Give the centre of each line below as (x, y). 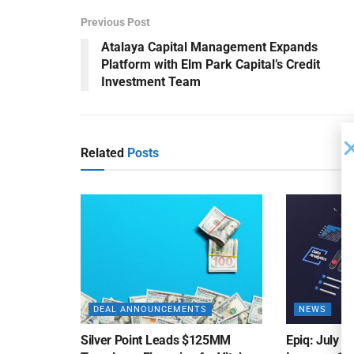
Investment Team (151, 81)
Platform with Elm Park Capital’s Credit (211, 64)
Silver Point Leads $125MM (156, 341)
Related (102, 153)
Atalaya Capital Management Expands (209, 47)
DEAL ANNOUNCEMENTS (150, 310)
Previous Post (115, 22)
